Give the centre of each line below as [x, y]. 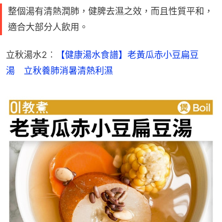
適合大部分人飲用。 [48, 27]
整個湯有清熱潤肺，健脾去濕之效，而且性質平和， [111, 11]
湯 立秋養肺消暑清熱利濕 [59, 71]
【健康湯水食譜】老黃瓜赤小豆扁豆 [127, 55]
